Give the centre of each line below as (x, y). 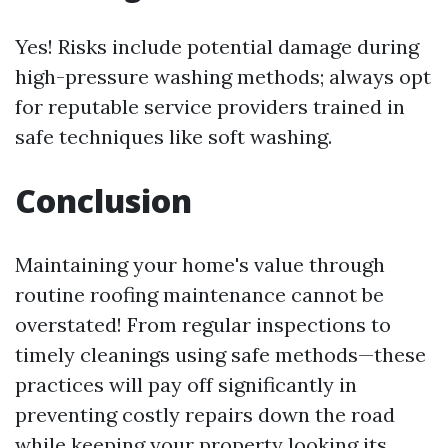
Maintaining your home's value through (200, 264)
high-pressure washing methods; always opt (223, 76)
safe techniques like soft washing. (173, 136)
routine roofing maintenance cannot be (199, 294)
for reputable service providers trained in (210, 106)
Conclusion (103, 200)
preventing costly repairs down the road (205, 414)
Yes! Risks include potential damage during (217, 46)
